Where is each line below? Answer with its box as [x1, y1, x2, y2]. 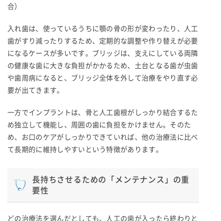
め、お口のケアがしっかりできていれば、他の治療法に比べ [7, 133, 198, 141]
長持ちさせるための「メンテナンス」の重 [32, 175, 190, 184]
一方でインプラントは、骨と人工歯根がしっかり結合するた [7, 109, 198, 116]
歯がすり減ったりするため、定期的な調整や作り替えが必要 [7, 37, 198, 44]
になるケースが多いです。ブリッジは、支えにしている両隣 [7, 49, 198, 57]
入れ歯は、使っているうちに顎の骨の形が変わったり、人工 [7, 25, 198, 32]
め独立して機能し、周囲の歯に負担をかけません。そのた [7, 121, 191, 128]
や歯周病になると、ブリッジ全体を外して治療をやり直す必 [7, 74, 198, 81]
